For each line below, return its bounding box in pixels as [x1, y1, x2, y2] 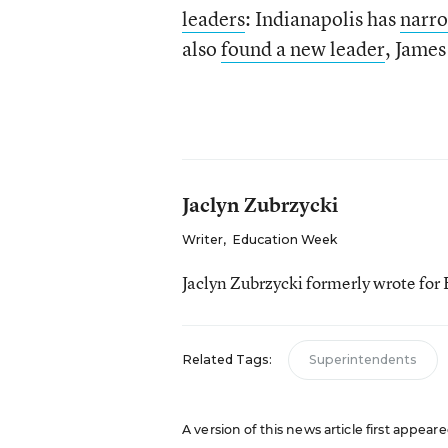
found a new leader [220, 35, 385, 62]
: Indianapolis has [244, 5, 400, 32]
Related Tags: [181, 352, 272, 367]
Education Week [231, 232, 337, 247]
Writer [181, 232, 223, 247]
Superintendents [308, 352, 417, 367]
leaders [181, 5, 245, 32]
